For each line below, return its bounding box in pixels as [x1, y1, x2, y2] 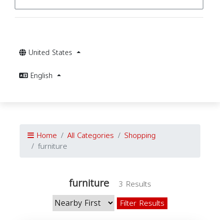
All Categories [67, 129, 114, 142]
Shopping [124, 129, 156, 142]
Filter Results [120, 196, 165, 210]
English [30, 69, 55, 82]
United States [28, 46, 75, 59]
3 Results [118, 177, 151, 191]
